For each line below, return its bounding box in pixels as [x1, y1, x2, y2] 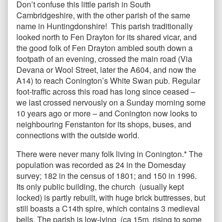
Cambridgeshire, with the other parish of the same [16, 9, 190, 21]
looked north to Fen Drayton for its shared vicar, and [16, 31, 197, 43]
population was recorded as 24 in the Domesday [16, 159, 186, 171]
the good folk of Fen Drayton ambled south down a [16, 42, 193, 54]
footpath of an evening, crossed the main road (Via [16, 53, 192, 65]
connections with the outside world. [16, 129, 139, 141]
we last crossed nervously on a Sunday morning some [16, 97, 206, 109]
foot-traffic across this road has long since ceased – [16, 86, 195, 98]
